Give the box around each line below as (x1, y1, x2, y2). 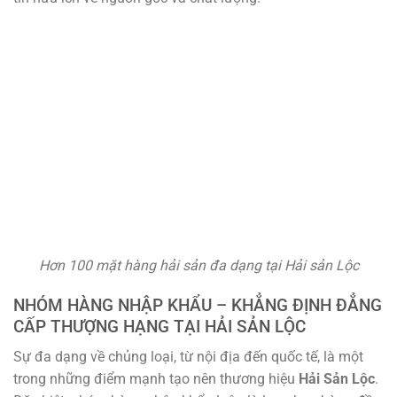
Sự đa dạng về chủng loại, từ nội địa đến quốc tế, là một (13, 348, 363, 366)
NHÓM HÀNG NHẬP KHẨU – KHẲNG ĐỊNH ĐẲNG (13, 294, 382, 315)
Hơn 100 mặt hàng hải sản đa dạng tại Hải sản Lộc (38, 257, 359, 275)
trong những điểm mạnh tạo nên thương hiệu (13, 370, 299, 388)
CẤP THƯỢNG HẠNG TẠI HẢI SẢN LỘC (13, 315, 306, 337)
